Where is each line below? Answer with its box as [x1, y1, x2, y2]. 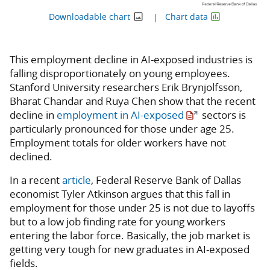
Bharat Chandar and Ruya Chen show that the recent [10, 93, 256, 108]
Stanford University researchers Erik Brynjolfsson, [10, 80, 242, 94]
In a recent [10, 172, 62, 187]
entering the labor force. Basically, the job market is [10, 228, 250, 242]
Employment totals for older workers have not [10, 135, 226, 149]
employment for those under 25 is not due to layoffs [10, 200, 255, 215]
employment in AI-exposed [57, 107, 184, 122]
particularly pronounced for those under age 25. [10, 121, 234, 136]
